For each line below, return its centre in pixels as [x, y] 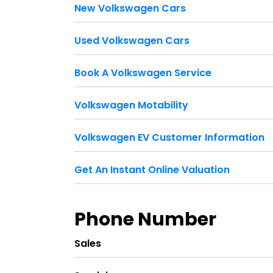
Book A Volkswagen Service [143, 73]
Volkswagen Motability [131, 105]
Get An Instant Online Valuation [152, 170]
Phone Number [145, 220]
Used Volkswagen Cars [132, 41]
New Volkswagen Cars [130, 9]
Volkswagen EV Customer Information [169, 138]
